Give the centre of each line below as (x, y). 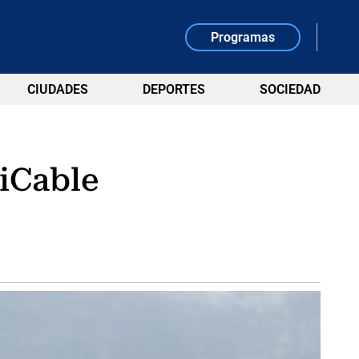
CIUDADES (57, 89)
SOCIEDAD (290, 89)
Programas (243, 37)
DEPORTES (173, 89)
